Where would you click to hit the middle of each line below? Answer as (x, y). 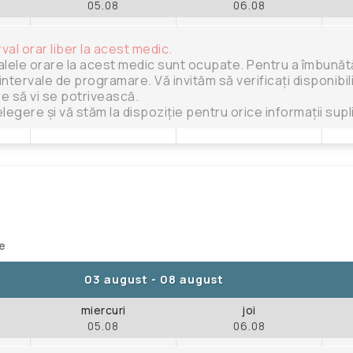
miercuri (103, 310)
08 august (192, 279)
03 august (116, 279)
